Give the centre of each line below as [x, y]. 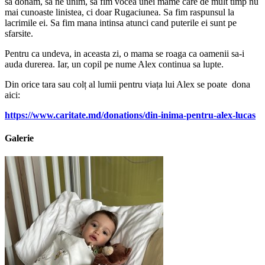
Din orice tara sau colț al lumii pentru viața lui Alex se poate [116, 84]
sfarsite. [19, 33]
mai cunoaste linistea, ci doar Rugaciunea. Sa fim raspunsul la [119, 12]
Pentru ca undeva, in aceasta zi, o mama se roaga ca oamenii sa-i [125, 53]
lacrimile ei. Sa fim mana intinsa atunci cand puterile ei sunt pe [121, 22]
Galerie [19, 138]
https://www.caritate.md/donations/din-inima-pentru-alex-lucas [130, 115]
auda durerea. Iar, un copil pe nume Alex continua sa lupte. [114, 64]
